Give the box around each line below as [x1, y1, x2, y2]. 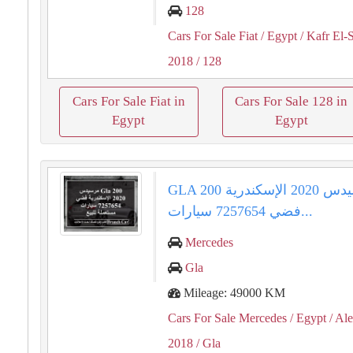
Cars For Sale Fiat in [72, 94, 185, 109]
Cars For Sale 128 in [235, 94, 348, 109]
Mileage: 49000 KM [180, 286, 286, 299]
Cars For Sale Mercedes [168, 311, 288, 325]
